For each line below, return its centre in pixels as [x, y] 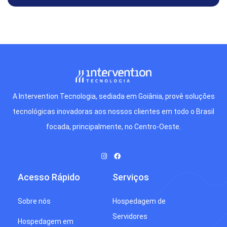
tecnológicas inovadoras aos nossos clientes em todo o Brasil [113, 111]
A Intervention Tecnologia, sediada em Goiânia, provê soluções [113, 96]
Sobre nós [34, 201]
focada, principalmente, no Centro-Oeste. [113, 126]
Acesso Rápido [49, 177]
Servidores [130, 216]
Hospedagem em [46, 221]
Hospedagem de [139, 201]
